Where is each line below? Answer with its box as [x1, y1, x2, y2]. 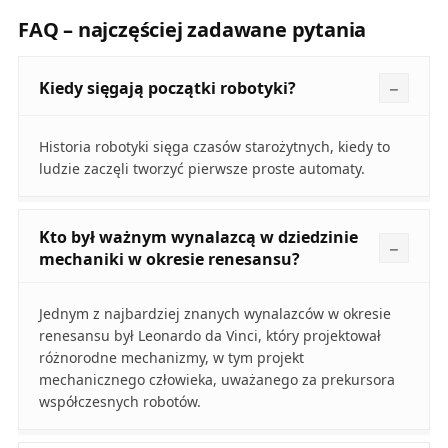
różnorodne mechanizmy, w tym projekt [38, 348, 304, 368]
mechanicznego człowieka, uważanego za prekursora [38, 370, 395, 390]
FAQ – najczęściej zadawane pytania [17, 16, 367, 44]
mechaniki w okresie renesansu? [38, 248, 300, 271]
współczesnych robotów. [38, 392, 201, 412]
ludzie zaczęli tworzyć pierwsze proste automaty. [38, 159, 365, 179]
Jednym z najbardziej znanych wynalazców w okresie [38, 304, 391, 324]
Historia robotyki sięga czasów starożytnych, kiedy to [38, 137, 390, 157]
